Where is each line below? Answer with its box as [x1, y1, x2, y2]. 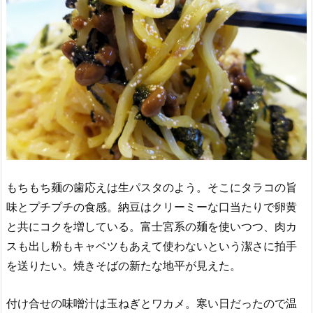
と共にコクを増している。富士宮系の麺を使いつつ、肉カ [6, 219, 297, 234]
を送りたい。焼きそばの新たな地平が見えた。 [6, 259, 241, 273]
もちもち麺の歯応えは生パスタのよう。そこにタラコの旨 [6, 180, 297, 195]
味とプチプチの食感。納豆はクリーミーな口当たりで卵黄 [6, 200, 297, 214]
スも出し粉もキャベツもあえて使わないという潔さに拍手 [6, 239, 297, 254]
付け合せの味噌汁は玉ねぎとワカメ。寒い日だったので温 [6, 296, 297, 311]
